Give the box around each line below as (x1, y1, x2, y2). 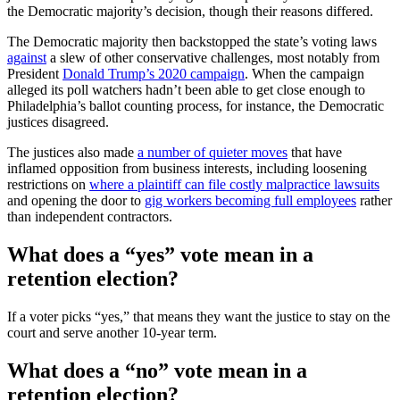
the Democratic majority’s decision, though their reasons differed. (7, 4, 373, 20)
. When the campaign (245, 66, 364, 82)
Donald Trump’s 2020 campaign (62, 66, 245, 82)
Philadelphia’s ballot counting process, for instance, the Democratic (7, 98, 384, 114)
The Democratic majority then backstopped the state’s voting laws (7, 34, 377, 50)
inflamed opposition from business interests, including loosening (7, 161, 367, 177)
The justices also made (7, 145, 137, 161)
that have (287, 145, 342, 161)
